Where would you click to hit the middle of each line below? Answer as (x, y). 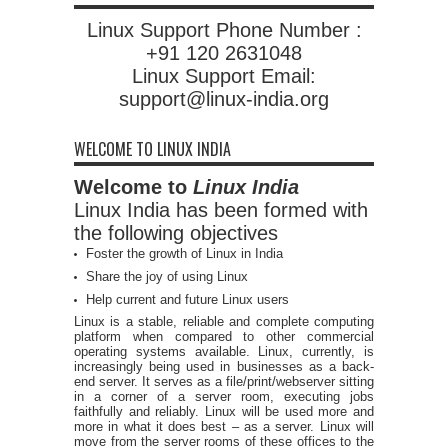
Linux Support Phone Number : (224, 29)
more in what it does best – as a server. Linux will (224, 426)
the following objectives (176, 232)
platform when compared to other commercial (224, 336)
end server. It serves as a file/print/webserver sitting (224, 381)
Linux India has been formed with (221, 209)
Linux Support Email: (224, 75)
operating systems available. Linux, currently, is (224, 351)
